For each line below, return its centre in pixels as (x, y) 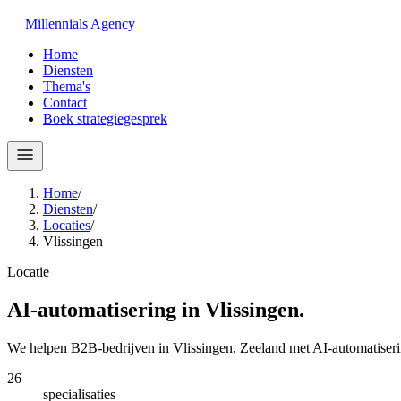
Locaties (67, 225)
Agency (113, 24)
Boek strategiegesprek (105, 119)
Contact (65, 102)
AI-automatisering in (106, 309)
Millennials (56, 24)
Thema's (67, 86)
